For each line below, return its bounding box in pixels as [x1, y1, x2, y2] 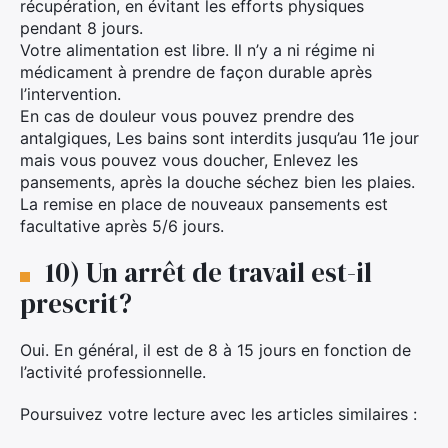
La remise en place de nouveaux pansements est [20, 193, 388, 214]
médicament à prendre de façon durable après [20, 61, 372, 82]
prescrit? [20, 284, 132, 322]
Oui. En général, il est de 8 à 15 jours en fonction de [20, 339, 411, 360]
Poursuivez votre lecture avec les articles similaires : [20, 403, 417, 424]
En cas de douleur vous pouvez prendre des [20, 105, 354, 126]
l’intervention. [20, 83, 121, 104]
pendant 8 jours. [20, 17, 143, 38]
